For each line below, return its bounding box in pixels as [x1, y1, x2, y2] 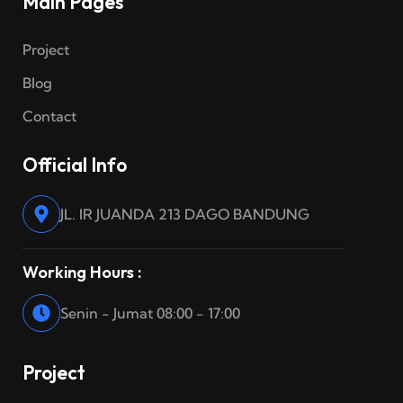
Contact [22, 107, 76, 126]
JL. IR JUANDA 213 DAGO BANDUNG [60, 205, 309, 224]
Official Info [22, 153, 127, 177]
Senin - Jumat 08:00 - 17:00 [60, 304, 240, 323]
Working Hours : [22, 262, 141, 283]
